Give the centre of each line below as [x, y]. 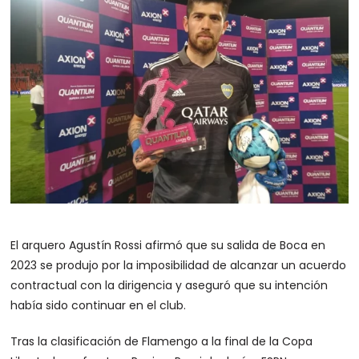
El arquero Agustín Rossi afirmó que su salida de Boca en [168, 246]
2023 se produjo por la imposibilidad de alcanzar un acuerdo [179, 266]
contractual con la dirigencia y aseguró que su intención [169, 286]
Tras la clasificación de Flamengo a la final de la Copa [162, 342]
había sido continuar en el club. [99, 306]
